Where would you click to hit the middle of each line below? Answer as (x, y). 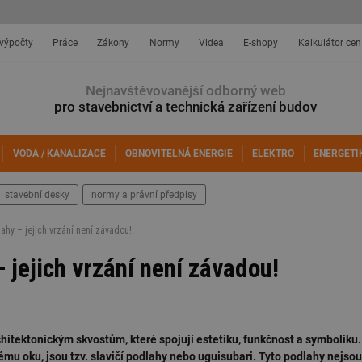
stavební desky (37, 195)
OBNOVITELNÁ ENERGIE (179, 154)
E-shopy (261, 43)
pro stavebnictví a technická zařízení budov (185, 107)
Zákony (114, 43)
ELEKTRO (274, 154)
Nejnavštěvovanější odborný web (185, 90)
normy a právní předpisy (144, 195)
